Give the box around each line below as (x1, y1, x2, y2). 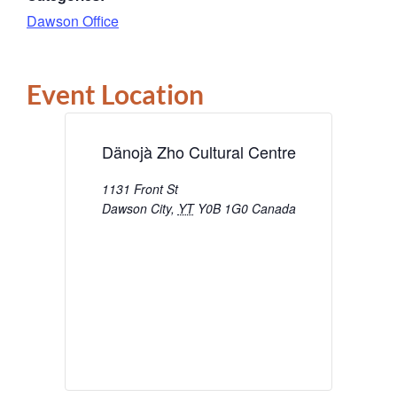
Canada (251, 199, 296, 218)
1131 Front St (101, 180, 178, 198)
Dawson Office (27, 10, 119, 31)
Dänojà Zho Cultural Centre (101, 140, 296, 164)
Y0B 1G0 (197, 199, 248, 218)
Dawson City (101, 199, 171, 218)
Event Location (27, 77, 204, 110)
